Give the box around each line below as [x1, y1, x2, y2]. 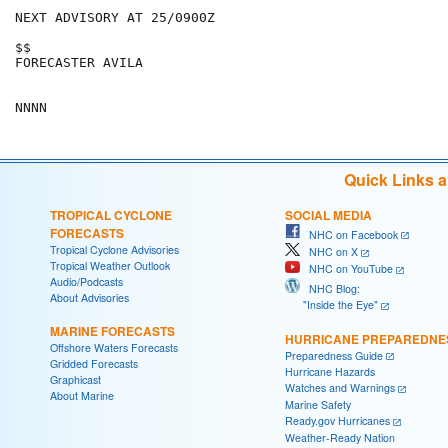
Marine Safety [285, 396, 351, 412]
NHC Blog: [300, 280, 360, 296]
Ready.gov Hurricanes [285, 412, 390, 428]
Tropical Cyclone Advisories [50, 241, 179, 257]
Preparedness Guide [285, 347, 383, 363]
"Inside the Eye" [285, 296, 378, 312]
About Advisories [50, 289, 129, 305]
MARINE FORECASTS [50, 321, 175, 340]
